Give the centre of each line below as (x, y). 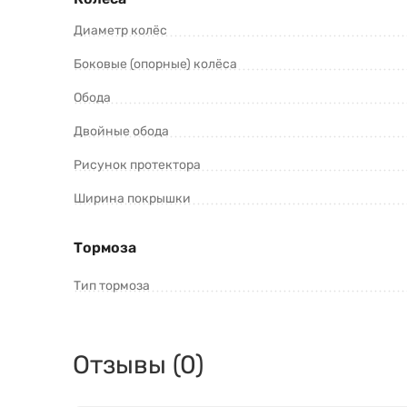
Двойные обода (121, 132)
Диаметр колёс (120, 31)
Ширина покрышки (132, 199)
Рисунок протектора (137, 165)
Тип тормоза (112, 286)
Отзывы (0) (138, 365)
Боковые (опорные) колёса (155, 65)
